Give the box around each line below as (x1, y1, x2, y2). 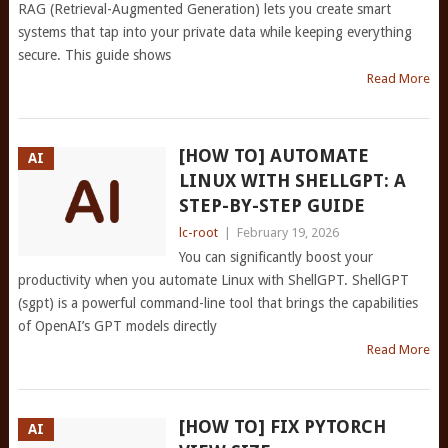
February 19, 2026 (236, 225, 339, 240)
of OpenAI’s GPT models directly (17, 318, 217, 334)
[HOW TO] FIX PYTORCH (178, 416, 386, 437)
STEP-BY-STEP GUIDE (178, 195, 365, 216)
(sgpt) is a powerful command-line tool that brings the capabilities (17, 295, 418, 311)
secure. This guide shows (17, 47, 171, 63)
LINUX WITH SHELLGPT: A (178, 170, 406, 191)
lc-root (178, 225, 218, 240)
